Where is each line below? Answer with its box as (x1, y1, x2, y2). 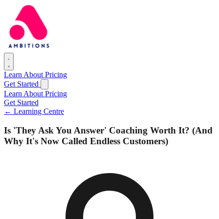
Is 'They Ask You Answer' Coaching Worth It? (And (4, 125, 213, 135)
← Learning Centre (4, 107, 64, 115)
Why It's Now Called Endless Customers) (4, 135, 168, 146)
